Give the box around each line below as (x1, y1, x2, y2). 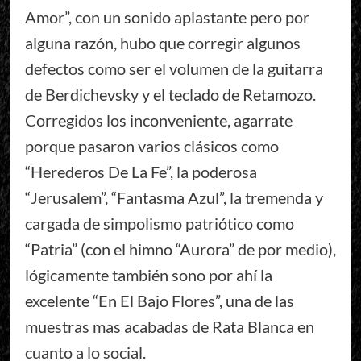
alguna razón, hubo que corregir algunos (24, 32, 301, 52)
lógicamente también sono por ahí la (24, 264, 272, 284)
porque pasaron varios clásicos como (24, 135, 279, 156)
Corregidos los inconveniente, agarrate (24, 110, 293, 130)
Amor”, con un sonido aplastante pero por (24, 6, 309, 27)
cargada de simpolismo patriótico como (24, 213, 294, 233)
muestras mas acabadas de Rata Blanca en (24, 316, 314, 336)
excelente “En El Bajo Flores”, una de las (24, 290, 294, 310)
